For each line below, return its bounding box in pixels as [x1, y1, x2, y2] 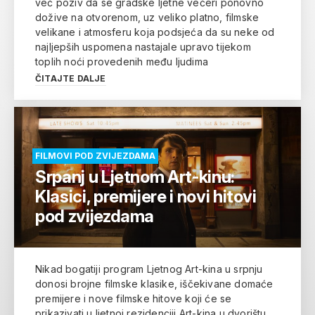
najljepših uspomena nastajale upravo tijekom [35, 41, 251, 53]
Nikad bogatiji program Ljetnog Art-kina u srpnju [35, 263, 263, 275]
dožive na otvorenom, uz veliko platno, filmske [35, 11, 259, 23]
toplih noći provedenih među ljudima [35, 56, 208, 67]
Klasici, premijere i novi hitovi [35, 186, 257, 207]
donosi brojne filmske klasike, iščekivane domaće [35, 278, 274, 290]
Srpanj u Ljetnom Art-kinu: [35, 167, 235, 187]
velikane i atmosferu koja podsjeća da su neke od [35, 26, 275, 38]
